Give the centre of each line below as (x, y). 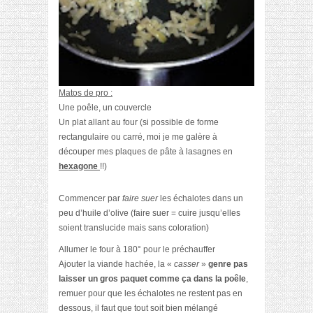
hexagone (79, 166)
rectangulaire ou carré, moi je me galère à (138, 137)
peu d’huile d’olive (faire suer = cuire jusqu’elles (150, 213)
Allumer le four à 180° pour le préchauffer (137, 249)
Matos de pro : (86, 93)
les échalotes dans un (201, 198)
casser (188, 264)
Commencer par (90, 198)
